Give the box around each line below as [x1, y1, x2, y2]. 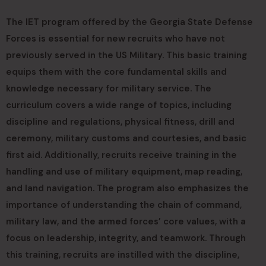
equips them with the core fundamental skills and [6, 66, 227, 78]
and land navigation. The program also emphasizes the [6, 182, 249, 194]
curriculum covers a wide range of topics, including [6, 99, 232, 111]
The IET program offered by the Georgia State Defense [6, 16, 253, 28]
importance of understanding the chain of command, [6, 199, 242, 211]
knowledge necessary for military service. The [6, 83, 211, 94]
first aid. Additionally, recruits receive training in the [6, 149, 237, 161]
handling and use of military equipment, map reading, [6, 166, 242, 178]
